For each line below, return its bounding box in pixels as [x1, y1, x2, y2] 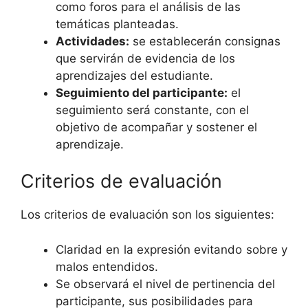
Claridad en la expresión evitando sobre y [56, 242, 287, 256]
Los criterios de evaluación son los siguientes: [21, 208, 274, 221]
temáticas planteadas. [56, 16, 179, 31]
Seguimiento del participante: [56, 85, 228, 100]
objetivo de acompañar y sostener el [56, 120, 257, 134]
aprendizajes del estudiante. [56, 68, 213, 82]
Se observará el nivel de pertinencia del [56, 276, 275, 291]
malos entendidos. [56, 259, 158, 274]
